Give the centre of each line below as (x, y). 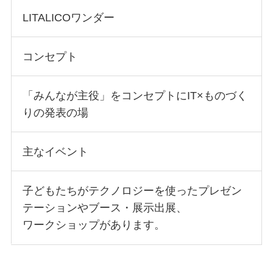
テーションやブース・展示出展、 (105, 207)
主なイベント (55, 151)
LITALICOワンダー (68, 18)
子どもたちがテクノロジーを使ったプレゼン (132, 190)
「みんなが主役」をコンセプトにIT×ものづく (135, 96)
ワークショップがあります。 (94, 225)
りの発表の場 (55, 113)
